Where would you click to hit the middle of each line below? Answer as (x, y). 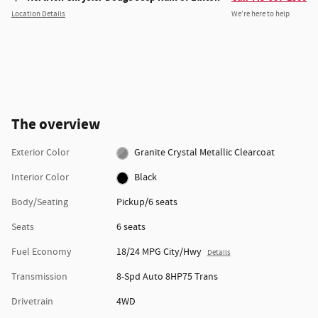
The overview (56, 125)
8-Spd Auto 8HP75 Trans (167, 277)
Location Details (38, 14)
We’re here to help (261, 14)
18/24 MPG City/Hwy (159, 252)
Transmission (39, 277)
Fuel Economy (42, 252)
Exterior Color (40, 153)
